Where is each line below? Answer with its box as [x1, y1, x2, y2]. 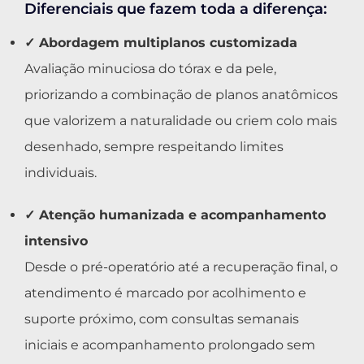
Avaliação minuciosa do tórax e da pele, [24, 61, 276, 77]
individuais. [24, 165, 97, 181]
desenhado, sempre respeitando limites [24, 139, 284, 155]
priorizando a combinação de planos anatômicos [24, 87, 338, 103]
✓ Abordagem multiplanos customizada [24, 35, 297, 51]
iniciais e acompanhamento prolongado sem [24, 337, 315, 353]
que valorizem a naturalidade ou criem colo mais [24, 113, 337, 129]
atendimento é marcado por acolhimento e [24, 285, 306, 301]
